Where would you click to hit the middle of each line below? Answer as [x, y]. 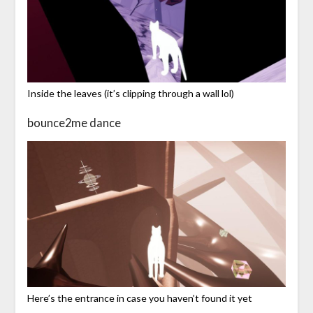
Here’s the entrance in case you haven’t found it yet [139, 298]
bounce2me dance [74, 123]
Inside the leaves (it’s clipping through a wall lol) [130, 94]
